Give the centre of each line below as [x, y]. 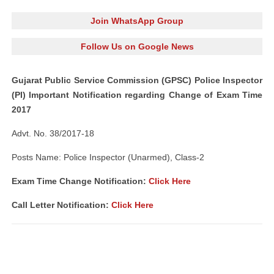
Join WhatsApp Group [137, 21]
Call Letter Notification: [61, 205]
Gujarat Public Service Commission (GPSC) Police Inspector [137, 80]
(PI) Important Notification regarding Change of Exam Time [137, 95]
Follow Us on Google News [137, 46]
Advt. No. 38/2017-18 [53, 133]
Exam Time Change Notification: [80, 181]
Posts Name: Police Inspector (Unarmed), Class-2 [108, 157]
